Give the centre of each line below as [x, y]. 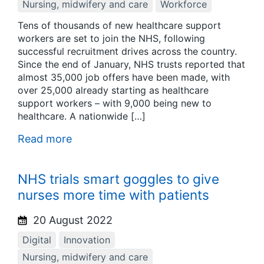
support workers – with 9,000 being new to [115, 103]
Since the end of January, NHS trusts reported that [131, 65]
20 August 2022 [71, 220]
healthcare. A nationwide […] [82, 116]
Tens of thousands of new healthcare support [119, 26]
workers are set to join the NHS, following [111, 39]
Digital [37, 240]
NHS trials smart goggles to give [118, 179]
